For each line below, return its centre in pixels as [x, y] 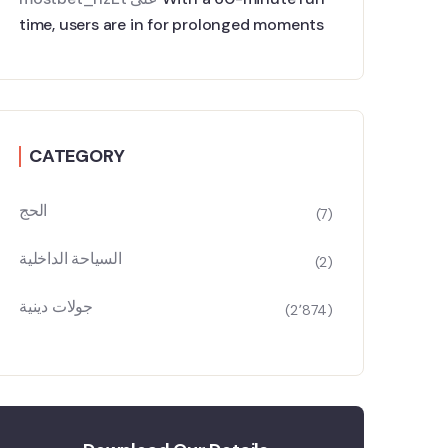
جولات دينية [56, 306]
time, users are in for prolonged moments [171, 24]
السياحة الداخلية [70, 258]
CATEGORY [77, 156]
